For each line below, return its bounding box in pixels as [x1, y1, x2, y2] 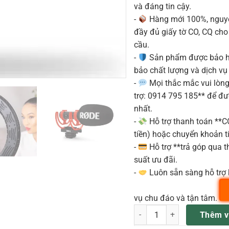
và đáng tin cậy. [134, 2, 191, 11]
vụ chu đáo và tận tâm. [134, 193, 219, 203]
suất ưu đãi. [134, 155, 177, 165]
